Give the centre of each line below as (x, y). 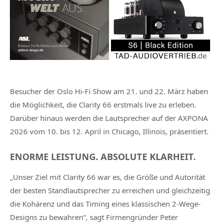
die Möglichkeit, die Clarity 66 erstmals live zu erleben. (103, 104)
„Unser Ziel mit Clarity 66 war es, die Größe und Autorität (108, 177)
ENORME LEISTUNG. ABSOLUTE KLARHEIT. (103, 157)
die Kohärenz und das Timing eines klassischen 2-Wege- (105, 204)
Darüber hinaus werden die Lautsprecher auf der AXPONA (109, 118)
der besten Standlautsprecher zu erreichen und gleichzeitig (110, 191)
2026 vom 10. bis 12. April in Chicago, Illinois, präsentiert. (109, 131)
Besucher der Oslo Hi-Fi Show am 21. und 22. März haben (109, 91)
